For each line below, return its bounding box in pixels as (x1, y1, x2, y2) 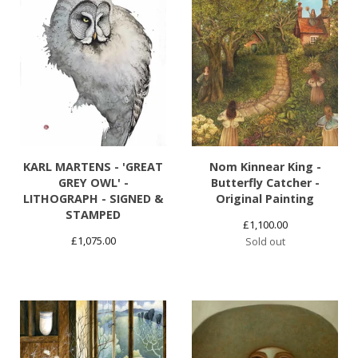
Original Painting (216, 191, 314, 207)
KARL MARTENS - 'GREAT (23, 159, 163, 175)
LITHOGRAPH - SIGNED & (23, 191, 163, 207)
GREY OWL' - (58, 175, 129, 191)
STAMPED (66, 207, 121, 223)
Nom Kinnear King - (209, 159, 321, 175)
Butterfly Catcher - (210, 175, 320, 191)
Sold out (245, 234, 285, 249)
